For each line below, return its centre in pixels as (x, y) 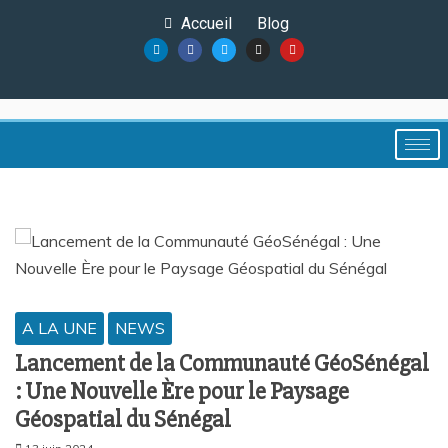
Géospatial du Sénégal (123, 419)
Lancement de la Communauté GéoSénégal (222, 363)
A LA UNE (59, 328)
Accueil (207, 23)
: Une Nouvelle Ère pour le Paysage (182, 391)
